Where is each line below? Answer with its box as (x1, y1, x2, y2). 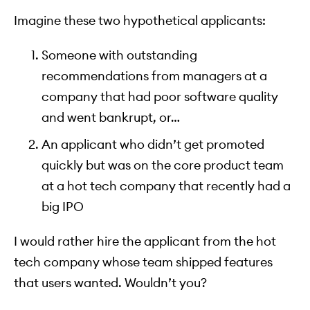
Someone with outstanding (42, 47, 197, 64)
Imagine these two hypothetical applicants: (14, 12, 266, 29)
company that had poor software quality (42, 89, 278, 105)
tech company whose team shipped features (14, 253, 273, 270)
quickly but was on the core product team (42, 156, 284, 173)
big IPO (42, 198, 84, 215)
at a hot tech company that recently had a (42, 177, 291, 194)
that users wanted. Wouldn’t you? (14, 274, 207, 291)
